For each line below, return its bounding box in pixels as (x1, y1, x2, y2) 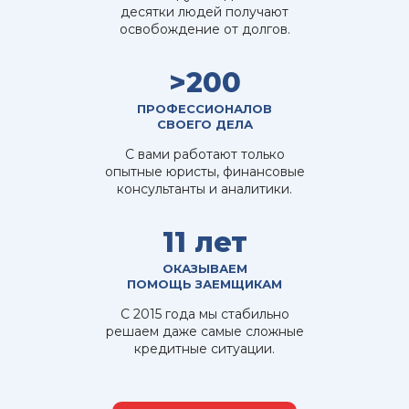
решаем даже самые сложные (105, 322, 304, 340)
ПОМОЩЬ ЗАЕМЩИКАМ (127, 276, 282, 291)
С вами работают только (124, 145, 285, 163)
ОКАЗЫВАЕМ (162, 260, 247, 276)
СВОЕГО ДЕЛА (156, 116, 253, 131)
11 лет (162, 225, 247, 259)
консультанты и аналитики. (117, 180, 292, 197)
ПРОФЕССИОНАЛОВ (137, 100, 272, 116)
